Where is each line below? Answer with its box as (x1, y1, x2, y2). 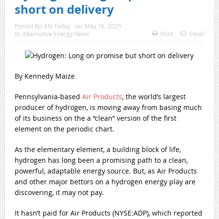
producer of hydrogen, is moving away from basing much (14, 102, 202, 112)
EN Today (44, 22, 70, 30)
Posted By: (14, 22, 44, 30)
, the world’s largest (122, 91, 186, 101)
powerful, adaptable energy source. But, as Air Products (14, 166, 197, 175)
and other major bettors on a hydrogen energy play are (14, 176, 196, 186)
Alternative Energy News (22, 30, 89, 38)
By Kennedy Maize (14, 71, 75, 81)
